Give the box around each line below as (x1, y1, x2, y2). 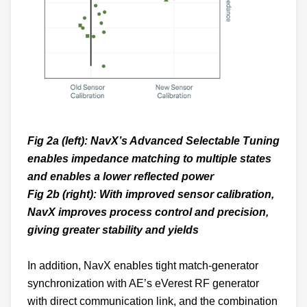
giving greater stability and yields (27, 224, 199, 236)
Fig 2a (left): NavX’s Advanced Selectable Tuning (27, 135, 280, 147)
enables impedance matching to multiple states (27, 153, 271, 165)
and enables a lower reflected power (27, 171, 214, 183)
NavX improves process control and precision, (27, 206, 269, 219)
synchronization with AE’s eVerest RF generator (27, 278, 259, 290)
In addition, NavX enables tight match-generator (27, 260, 258, 272)
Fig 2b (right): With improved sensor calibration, (27, 188, 274, 201)
